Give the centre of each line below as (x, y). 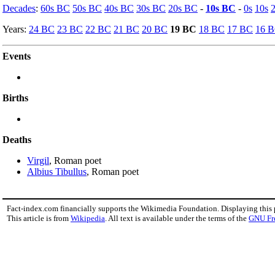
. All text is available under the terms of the (177, 218)
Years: (16, 29)
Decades (19, 8)
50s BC (87, 8)
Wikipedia (88, 218)
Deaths (17, 139)
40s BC (119, 8)
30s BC (151, 8)
